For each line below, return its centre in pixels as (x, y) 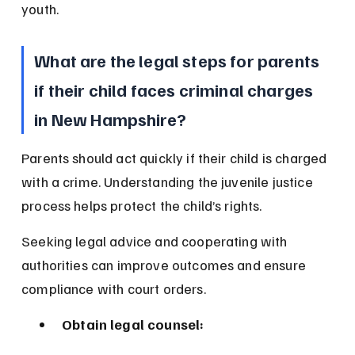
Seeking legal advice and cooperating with (156, 241)
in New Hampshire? (110, 119)
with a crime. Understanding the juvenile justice (169, 182)
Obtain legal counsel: (133, 324)
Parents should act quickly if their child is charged (176, 158)
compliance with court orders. (114, 289)
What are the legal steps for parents (179, 61)
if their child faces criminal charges (176, 90)
